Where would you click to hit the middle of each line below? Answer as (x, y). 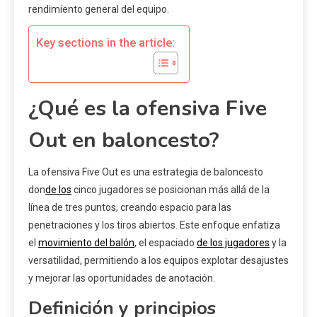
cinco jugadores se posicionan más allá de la (171, 189)
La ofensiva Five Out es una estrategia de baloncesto (146, 172)
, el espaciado (166, 242)
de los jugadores (233, 242)
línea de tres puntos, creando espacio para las (130, 207)
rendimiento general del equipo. (99, 9)
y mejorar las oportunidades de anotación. (122, 278)
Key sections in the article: (105, 43)
